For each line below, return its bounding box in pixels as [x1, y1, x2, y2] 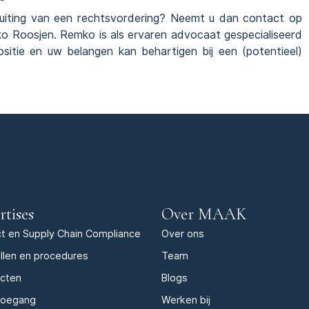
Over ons [161, 228, 204, 240]
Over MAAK [161, 204, 247, 225]
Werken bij [161, 294, 210, 306]
